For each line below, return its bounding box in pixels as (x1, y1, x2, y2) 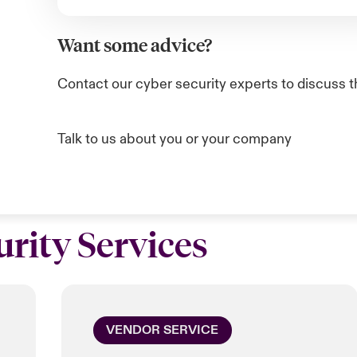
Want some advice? (57, 33, 213, 56)
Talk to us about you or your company (57, 130, 292, 148)
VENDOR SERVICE (105, 322, 219, 338)
